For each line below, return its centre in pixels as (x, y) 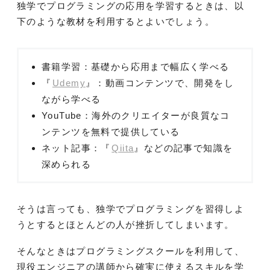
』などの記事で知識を (184, 148)
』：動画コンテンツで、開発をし (159, 83)
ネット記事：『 (76, 148)
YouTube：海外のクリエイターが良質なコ (136, 115)
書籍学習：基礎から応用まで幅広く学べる (136, 66)
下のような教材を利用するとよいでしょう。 (116, 21)
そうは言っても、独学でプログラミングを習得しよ (131, 209)
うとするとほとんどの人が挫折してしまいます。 (126, 224)
